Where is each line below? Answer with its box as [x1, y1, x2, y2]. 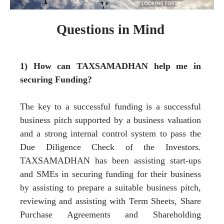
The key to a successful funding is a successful [20, 101, 201, 111]
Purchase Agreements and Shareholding [20, 209, 201, 219]
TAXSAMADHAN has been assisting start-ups [20, 155, 201, 165]
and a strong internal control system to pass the [20, 128, 201, 138]
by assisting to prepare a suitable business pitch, [20, 182, 201, 192]
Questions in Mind [56, 21, 164, 37]
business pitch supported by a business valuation [20, 114, 201, 125]
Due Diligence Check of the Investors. [20, 141, 201, 152]
